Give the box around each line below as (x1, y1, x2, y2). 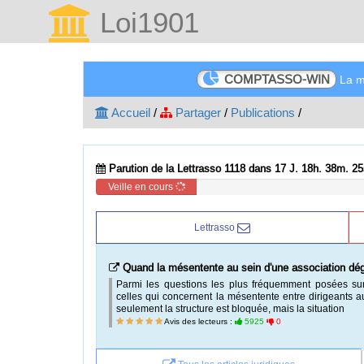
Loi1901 (92, 6, 199, 39)
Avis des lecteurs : (162, 316, 235, 327)
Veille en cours (107, 180, 175, 193)
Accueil (109, 106, 150, 119)
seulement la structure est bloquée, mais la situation (116, 302, 344, 314)
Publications (231, 106, 295, 119)
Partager (172, 106, 221, 119)
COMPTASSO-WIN (224, 72, 331, 86)
